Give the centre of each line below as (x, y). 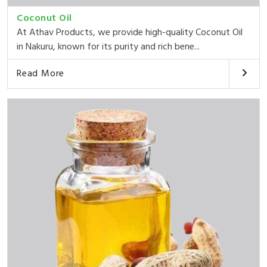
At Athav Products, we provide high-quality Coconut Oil (130, 32)
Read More (41, 74)
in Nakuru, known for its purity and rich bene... (108, 47)
